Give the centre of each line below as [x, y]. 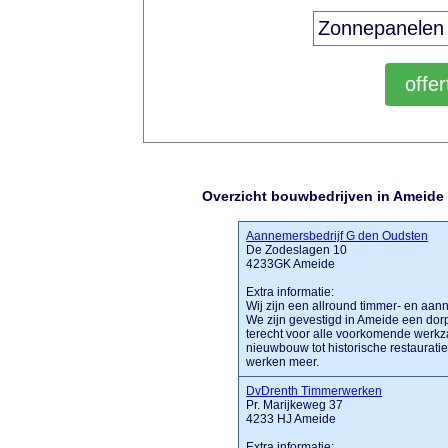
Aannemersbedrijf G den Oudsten [337, 236]
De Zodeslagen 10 [297, 250]
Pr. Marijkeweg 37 [295, 405]
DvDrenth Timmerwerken [314, 391]
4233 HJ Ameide [291, 419]
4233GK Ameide [291, 264]
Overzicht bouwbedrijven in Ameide [322, 196]
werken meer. [283, 362]
